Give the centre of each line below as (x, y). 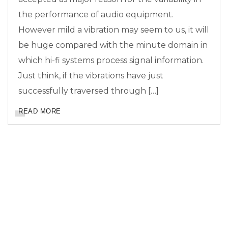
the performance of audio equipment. (96, 15)
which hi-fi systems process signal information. (111, 61)
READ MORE (40, 111)
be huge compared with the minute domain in (113, 45)
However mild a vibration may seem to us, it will (114, 30)
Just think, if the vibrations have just (91, 76)
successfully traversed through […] (89, 91)
